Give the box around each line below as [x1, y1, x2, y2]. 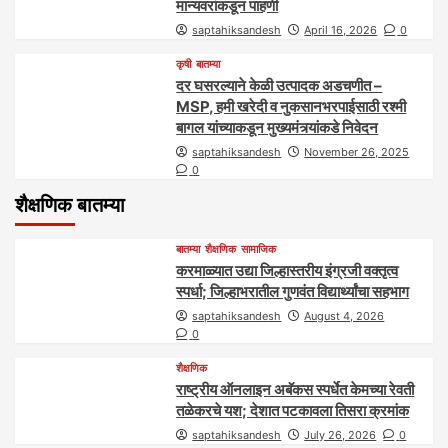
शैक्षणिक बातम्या [15, 192, 125, 217]
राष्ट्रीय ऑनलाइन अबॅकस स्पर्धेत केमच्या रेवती [176, 379, 415, 399]
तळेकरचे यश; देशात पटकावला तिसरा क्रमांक [176, 400, 410, 420]
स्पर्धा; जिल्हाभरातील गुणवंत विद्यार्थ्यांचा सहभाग [176, 281, 410, 301]
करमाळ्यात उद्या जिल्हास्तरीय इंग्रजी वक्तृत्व [176, 260, 399, 280]
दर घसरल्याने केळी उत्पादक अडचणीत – [176, 75, 383, 95]
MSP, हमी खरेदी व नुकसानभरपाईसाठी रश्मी [176, 96, 407, 116]
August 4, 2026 [304, 308, 385, 323]
